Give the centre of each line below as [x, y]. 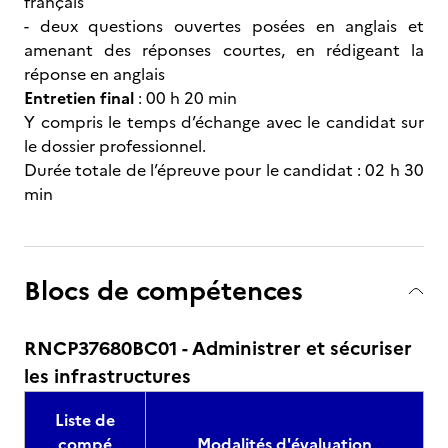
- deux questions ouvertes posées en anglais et [224, 26]
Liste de [85, 420]
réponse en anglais [94, 74]
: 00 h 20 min [187, 98]
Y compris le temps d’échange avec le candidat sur [224, 122]
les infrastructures [107, 376]
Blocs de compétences [163, 290]
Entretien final [81, 98]
